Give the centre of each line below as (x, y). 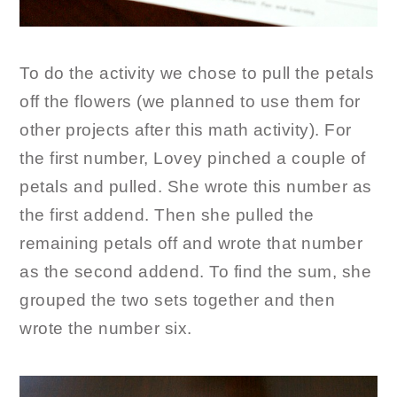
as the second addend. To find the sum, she (196, 272)
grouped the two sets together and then (178, 300)
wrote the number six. (106, 329)
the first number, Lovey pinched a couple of (193, 159)
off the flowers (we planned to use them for (190, 102)
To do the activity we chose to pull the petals (197, 74)
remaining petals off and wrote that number (191, 244)
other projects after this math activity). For (186, 130)
